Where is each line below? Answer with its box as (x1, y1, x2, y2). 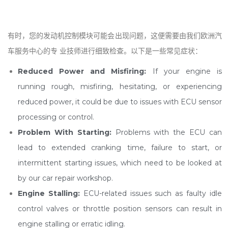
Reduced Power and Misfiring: (18, 67, 147, 76)
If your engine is (146, 67, 222, 76)
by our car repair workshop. (18, 174, 113, 183)
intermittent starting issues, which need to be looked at (18, 158, 222, 168)
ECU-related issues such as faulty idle (79, 189, 222, 198)
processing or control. (18, 112, 94, 122)
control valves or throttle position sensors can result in (18, 204, 222, 214)
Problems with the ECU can (111, 128, 222, 137)
